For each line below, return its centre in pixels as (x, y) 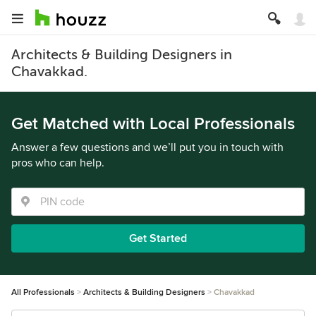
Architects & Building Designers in (122, 55)
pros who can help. (58, 163)
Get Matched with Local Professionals (153, 124)
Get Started (158, 238)
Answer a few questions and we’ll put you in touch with (147, 147)
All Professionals (43, 292)
